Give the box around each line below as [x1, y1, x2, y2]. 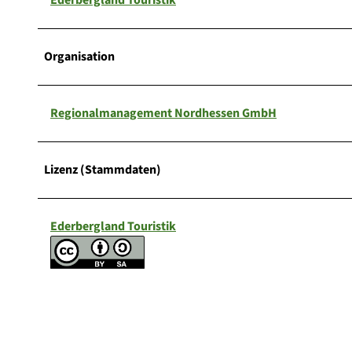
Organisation [44, 47, 115, 65]
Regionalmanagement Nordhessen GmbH [50, 104, 277, 122]
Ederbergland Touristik [50, 217, 176, 235]
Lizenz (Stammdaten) [44, 160, 161, 178]
